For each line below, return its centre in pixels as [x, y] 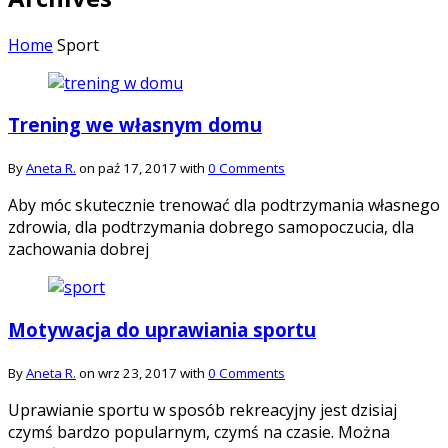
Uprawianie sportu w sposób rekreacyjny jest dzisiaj [202, 409]
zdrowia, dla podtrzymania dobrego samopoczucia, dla [211, 227]
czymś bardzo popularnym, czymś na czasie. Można [199, 431]
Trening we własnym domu [135, 125]
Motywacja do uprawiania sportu [162, 329]
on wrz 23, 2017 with [142, 372]
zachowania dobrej [78, 249]
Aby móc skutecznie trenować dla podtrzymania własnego [224, 205]
